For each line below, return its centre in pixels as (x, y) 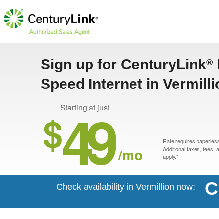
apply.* (171, 156)
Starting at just (85, 107)
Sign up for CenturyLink (123, 64)
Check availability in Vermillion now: (126, 187)
